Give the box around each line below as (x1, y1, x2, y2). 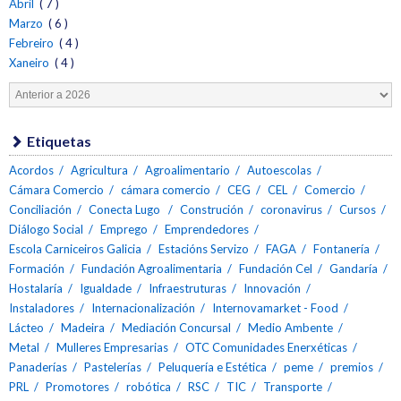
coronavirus (260, 201, 322, 217)
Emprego (100, 221, 148, 236)
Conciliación (9, 201, 72, 217)
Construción (180, 201, 243, 217)
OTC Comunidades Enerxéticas (185, 339, 347, 354)
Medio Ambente (248, 320, 333, 335)
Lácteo (9, 320, 44, 335)
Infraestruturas (149, 280, 226, 295)
